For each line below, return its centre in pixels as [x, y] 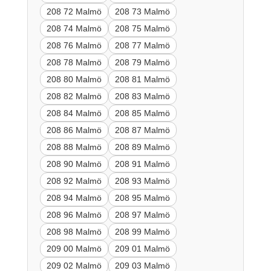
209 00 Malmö [74, 248]
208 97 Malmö [142, 214]
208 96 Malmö [74, 214]
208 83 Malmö [142, 96]
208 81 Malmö [142, 79]
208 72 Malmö [74, 11]
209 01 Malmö [142, 248]
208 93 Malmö [142, 181]
